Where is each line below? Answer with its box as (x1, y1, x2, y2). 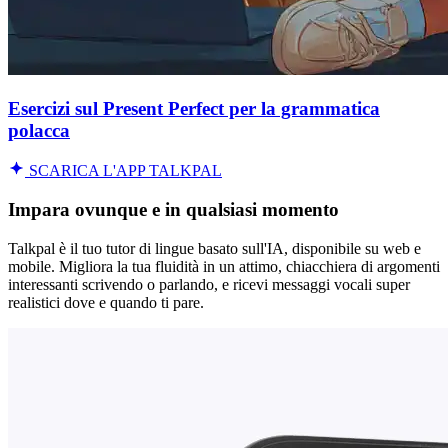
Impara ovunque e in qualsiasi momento (8, 198, 339, 220)
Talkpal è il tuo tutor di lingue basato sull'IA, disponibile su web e (8, 239, 421, 257)
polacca (8, 119, 70, 141)
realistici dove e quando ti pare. (8, 293, 204, 311)
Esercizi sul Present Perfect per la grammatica (8, 97, 380, 119)
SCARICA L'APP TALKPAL (25, 162, 222, 180)
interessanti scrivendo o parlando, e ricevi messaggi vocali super (8, 275, 410, 293)
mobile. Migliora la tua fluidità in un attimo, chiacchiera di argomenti (8, 257, 440, 275)
